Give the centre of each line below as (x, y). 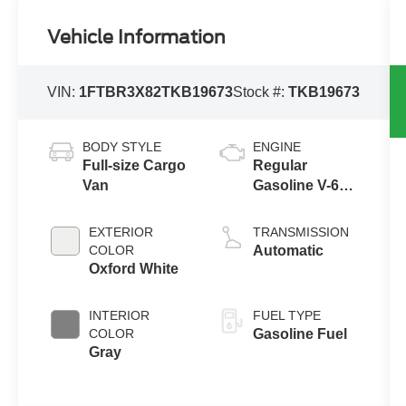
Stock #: (261, 92)
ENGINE (276, 147)
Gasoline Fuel (300, 334)
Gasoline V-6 (295, 186)
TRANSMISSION (300, 232)
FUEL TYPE (286, 316)
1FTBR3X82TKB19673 (156, 92)
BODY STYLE (122, 147)
